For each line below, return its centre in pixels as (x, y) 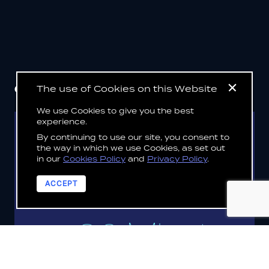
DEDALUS (87, 140)
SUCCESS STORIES (143, 89)
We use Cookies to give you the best (115, 111)
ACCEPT (61, 184)
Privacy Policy (177, 159)
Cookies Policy (94, 159)
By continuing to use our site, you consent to (133, 137)
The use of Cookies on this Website (127, 89)
